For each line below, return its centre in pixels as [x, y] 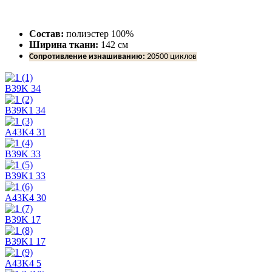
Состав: [46, 33]
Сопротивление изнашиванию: [87, 56]
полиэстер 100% [99, 33]
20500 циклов [171, 56]
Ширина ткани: [64, 44]
